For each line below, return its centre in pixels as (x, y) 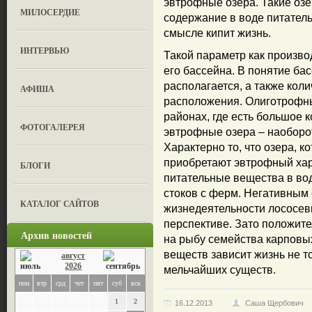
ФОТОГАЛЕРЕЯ (53, 127)
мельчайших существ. (220, 270)
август (73, 256)
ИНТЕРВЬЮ (45, 50)
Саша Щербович (274, 303)
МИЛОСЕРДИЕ (50, 12)
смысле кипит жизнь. (217, 33)
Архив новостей (56, 235)
